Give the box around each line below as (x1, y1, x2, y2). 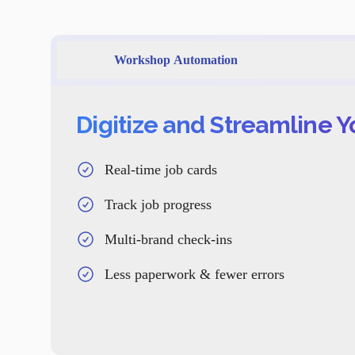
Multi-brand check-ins (105, 231, 232, 247)
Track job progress (105, 196, 212, 212)
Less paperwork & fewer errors (105, 265, 284, 282)
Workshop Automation (114, 52, 238, 67)
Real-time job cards (105, 161, 217, 177)
